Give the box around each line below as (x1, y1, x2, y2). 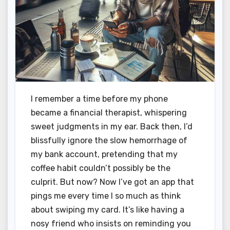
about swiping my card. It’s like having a (31, 204, 184, 215)
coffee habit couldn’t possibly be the (31, 163, 170, 173)
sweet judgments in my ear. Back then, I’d (31, 121, 193, 131)
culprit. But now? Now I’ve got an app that (31, 177, 194, 187)
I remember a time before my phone (31, 93, 168, 104)
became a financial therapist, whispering (31, 107, 187, 118)
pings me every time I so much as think (31, 190, 181, 201)
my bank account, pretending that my (31, 149, 178, 159)
